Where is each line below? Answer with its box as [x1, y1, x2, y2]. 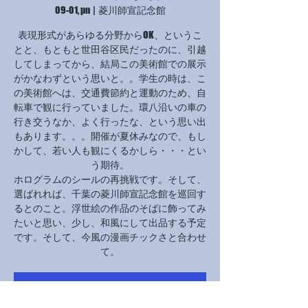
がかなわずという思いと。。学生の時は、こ [14, 72, 206, 84]
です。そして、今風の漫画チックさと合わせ [14, 231, 206, 243]
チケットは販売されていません [33, 288, 187, 301]
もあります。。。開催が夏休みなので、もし [14, 130, 206, 142]
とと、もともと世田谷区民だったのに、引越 [14, 43, 206, 55]
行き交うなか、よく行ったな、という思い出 [14, 115, 206, 127]
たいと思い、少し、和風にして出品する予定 [14, 217, 206, 228]
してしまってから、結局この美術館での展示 [14, 58, 206, 69]
